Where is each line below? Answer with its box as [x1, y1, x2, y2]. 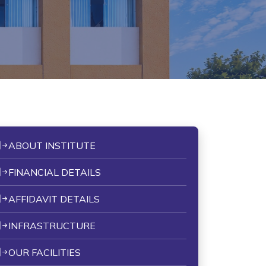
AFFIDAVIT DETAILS [8, 193, 100, 205]
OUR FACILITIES [8, 246, 81, 258]
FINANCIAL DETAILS [8, 166, 101, 178]
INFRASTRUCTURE [8, 220, 96, 232]
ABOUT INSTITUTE [8, 140, 96, 151]
